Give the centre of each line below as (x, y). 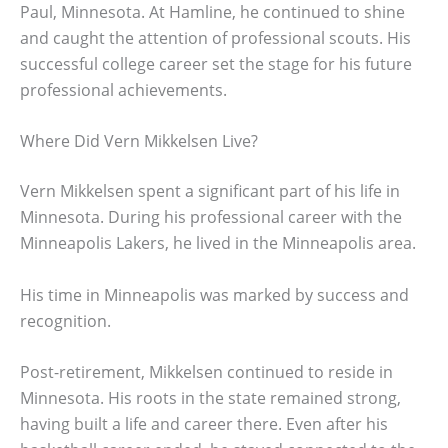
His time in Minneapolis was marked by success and (214, 294)
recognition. (65, 320)
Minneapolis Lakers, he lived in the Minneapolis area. (218, 243)
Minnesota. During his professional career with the (211, 217)
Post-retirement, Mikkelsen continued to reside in (206, 372)
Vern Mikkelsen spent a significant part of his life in (210, 191)
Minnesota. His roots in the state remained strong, (210, 398)
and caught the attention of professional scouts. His (215, 37)
